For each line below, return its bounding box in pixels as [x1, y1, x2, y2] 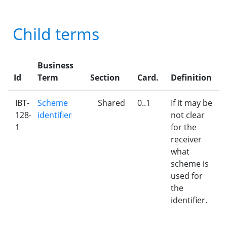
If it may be [171, 97, 212, 108]
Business [37, 60, 73, 71]
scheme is [171, 158, 209, 169]
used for [171, 170, 203, 181]
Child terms [13, 23, 99, 45]
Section [90, 72, 120, 83]
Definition [171, 72, 212, 83]
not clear [171, 109, 205, 121]
